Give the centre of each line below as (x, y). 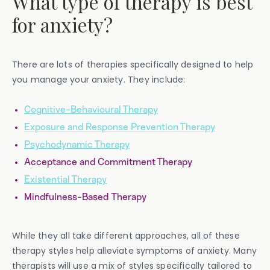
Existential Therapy (65, 180)
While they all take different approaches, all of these (126, 236)
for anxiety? (62, 24)
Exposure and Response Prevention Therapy (120, 127)
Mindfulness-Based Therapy (85, 197)
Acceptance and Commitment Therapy (108, 162)
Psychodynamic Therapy (77, 145)
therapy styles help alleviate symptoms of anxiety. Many (135, 251)
